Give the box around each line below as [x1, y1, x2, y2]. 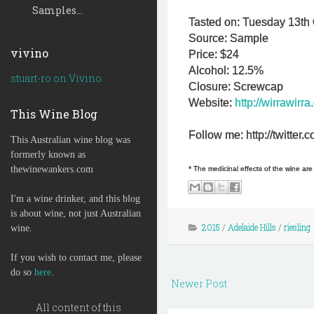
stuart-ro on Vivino [11, 71, 102, 85]
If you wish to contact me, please [11, 252, 142, 263]
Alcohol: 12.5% [189, 64, 264, 76]
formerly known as [11, 149, 86, 160]
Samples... [32, 4, 83, 17]
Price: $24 [189, 48, 239, 60]
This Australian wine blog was [11, 135, 130, 145]
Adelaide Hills [228, 221, 276, 233]
